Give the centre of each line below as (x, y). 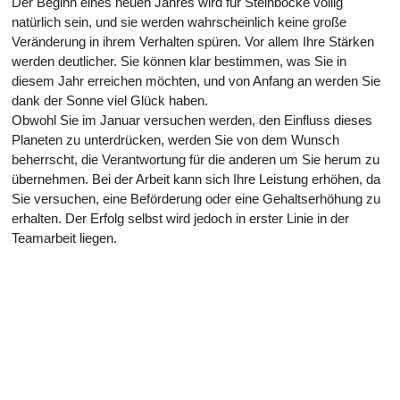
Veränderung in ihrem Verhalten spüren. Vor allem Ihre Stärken (193, 42)
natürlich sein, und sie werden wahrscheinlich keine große (179, 22)
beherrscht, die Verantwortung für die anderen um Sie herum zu (196, 159)
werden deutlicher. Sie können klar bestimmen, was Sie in (179, 61)
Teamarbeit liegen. (64, 238)
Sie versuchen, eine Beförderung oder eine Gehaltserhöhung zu (196, 199)
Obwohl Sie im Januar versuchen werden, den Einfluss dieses (192, 120)
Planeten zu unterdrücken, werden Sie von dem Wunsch (175, 140)
